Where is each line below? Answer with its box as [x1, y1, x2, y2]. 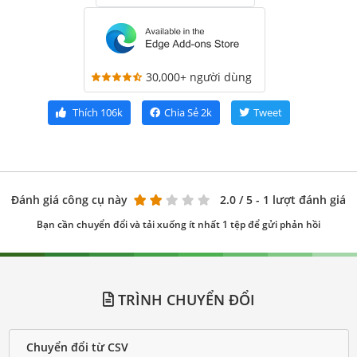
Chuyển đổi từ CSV [25, 339, 128, 355]
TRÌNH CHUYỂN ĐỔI [113, 290, 255, 309]
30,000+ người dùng [146, 69, 252, 84]
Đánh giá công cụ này [11, 192, 127, 207]
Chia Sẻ [164, 105, 198, 120]
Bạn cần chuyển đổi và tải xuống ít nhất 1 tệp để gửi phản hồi [37, 218, 320, 231]
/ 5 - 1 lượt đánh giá [239, 192, 346, 207]
